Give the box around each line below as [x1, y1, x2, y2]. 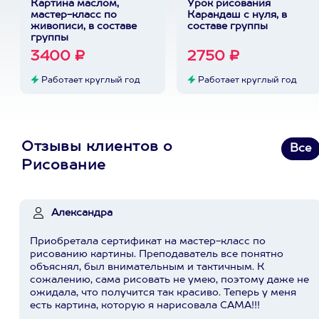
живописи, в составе [30, 21, 137, 31]
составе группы [187, 21, 268, 31]
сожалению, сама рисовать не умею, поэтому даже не [30, 275, 309, 285]
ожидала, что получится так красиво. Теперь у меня [30, 288, 296, 298]
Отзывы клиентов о [21, 140, 173, 155]
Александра [51, 208, 113, 218]
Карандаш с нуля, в [187, 10, 287, 20]
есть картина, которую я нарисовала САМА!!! [30, 300, 260, 310]
